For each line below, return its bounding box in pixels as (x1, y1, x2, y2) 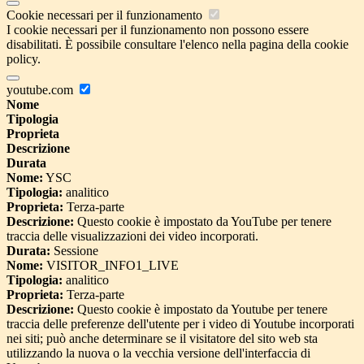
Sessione (50, 243, 98, 258)
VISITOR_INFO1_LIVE (43, 258, 179, 272)
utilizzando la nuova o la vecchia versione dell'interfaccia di (6, 345, 310, 360)
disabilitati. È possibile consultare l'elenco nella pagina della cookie (6, 37, 349, 51)
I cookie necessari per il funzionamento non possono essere (6, 22, 309, 37)
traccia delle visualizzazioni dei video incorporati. (6, 228, 258, 243)
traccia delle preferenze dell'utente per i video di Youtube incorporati (6, 316, 354, 331)
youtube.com (6, 82, 76, 97)
